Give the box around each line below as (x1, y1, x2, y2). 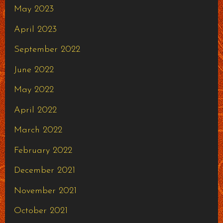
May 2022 (13, 85, 54, 95)
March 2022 (13, 125, 62, 135)
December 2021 (13, 166, 75, 176)
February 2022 (13, 145, 72, 155)
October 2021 (13, 206, 68, 216)
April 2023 (13, 24, 57, 34)
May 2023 (13, 4, 54, 14)
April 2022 (13, 105, 57, 115)
